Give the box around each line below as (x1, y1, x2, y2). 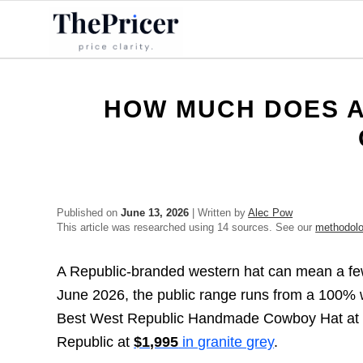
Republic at (57, 334, 135, 351)
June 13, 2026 (121, 207, 190, 219)
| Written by (189, 207, 249, 219)
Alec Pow (248, 207, 293, 219)
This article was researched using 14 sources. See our (57, 221, 316, 233)
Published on (57, 207, 122, 219)
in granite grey (178, 334, 275, 351)
